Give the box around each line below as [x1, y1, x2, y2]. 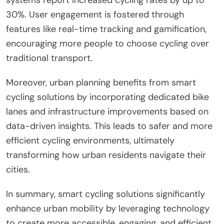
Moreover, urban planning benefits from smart [6, 76, 196, 88]
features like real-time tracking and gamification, [6, 22, 206, 35]
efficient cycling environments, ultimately [6, 134, 174, 146]
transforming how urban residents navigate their [6, 148, 206, 161]
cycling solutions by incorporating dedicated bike [6, 90, 209, 103]
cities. [6, 163, 30, 175]
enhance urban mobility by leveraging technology [6, 202, 209, 214]
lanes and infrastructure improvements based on [6, 105, 208, 117]
